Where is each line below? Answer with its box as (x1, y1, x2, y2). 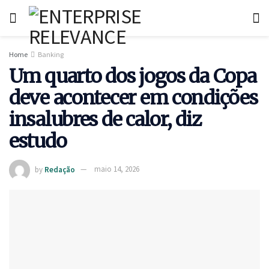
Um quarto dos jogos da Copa (9, 64, 256, 88)
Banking (38, 50, 64, 59)
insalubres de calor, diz (9, 107, 201, 131)
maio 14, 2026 (94, 164, 139, 175)
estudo (9, 129, 67, 153)
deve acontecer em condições (9, 86, 258, 110)
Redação (44, 164, 75, 175)
